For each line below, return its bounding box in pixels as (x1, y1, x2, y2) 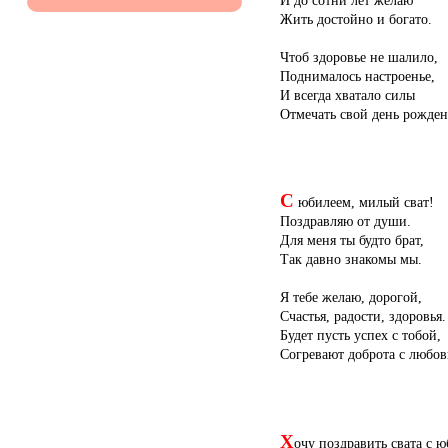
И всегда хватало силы (280, 86, 415, 103)
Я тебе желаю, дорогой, (280, 289, 422, 306)
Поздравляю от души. (280, 213, 411, 230)
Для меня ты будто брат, (280, 232, 424, 249)
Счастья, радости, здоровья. (280, 308, 446, 325)
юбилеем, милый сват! (294, 194, 434, 211)
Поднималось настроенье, (280, 67, 435, 84)
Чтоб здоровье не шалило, (280, 48, 438, 65)
